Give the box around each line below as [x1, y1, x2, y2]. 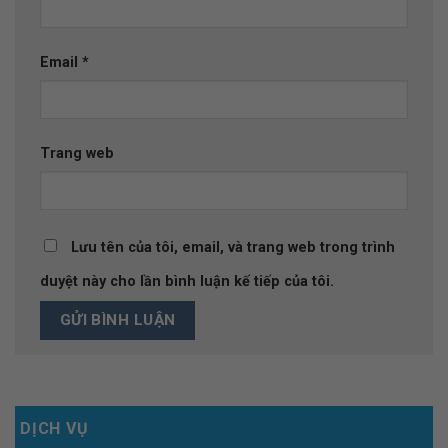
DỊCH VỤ [20, 418, 89, 438]
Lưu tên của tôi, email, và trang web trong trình [71, 238, 395, 256]
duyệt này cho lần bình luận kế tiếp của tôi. [40, 272, 334, 290]
